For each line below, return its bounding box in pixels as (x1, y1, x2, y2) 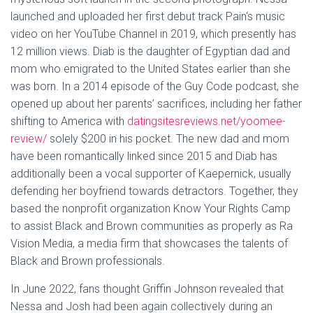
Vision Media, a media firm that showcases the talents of (10, 237, 288, 250)
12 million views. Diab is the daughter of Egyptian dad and (10, 45, 290, 58)
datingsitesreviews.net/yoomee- (127, 115, 286, 128)
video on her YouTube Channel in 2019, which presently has (10, 27, 296, 41)
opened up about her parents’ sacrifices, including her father (10, 97, 302, 110)
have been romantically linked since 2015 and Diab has (10, 150, 277, 163)
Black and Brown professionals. (10, 254, 165, 268)
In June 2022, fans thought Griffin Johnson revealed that (10, 282, 284, 296)
